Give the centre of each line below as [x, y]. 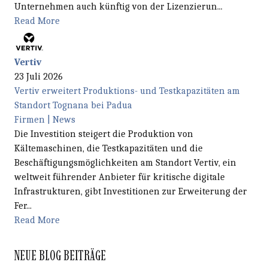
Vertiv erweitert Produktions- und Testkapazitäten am [127, 91]
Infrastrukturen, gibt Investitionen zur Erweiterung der [131, 192]
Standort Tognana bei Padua [73, 106]
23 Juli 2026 [39, 77]
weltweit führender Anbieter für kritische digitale [120, 177]
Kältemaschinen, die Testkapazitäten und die [109, 149]
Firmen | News [45, 120]
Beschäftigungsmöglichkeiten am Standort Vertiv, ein [125, 163]
